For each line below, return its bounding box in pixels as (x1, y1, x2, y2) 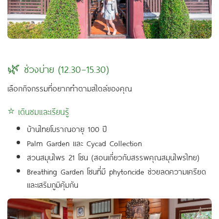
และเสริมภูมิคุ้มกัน (27, 177, 78, 191)
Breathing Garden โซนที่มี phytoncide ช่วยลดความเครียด (27, 164, 206, 177)
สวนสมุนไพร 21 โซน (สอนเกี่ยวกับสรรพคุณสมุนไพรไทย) (27, 150, 199, 163)
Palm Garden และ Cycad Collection (27, 136, 142, 149)
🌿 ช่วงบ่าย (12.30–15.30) (7, 60, 109, 76)
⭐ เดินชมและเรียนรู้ (7, 104, 69, 118)
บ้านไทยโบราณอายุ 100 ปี (27, 122, 107, 135)
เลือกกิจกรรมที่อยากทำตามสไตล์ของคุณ (7, 81, 132, 94)
